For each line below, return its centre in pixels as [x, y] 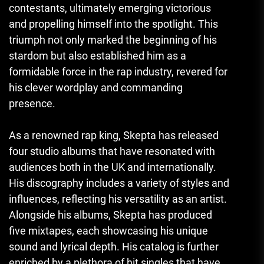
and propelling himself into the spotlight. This [113, 24]
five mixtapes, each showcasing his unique [108, 231]
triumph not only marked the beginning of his [113, 40]
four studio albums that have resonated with [112, 151]
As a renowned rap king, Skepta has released [114, 136]
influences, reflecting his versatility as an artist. [118, 199]
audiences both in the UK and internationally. [113, 167]
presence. [32, 104]
